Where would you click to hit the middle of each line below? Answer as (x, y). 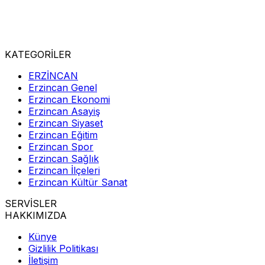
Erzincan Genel (63, 87)
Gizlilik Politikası (63, 248)
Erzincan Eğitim (63, 135)
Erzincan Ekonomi (69, 99)
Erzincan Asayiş (64, 111)
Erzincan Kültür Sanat (78, 182)
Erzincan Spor (61, 146)
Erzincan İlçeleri (64, 170)
